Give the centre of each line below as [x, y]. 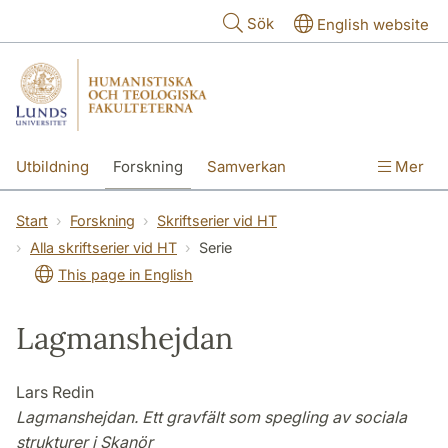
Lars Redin [55, 391]
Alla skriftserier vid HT [103, 247]
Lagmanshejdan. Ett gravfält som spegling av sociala [211, 416]
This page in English [125, 274]
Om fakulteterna [150, 209]
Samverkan [246, 166]
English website [373, 24]
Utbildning [52, 166]
